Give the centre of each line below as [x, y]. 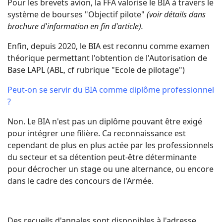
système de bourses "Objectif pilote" [77, 14]
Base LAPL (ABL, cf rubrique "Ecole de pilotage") [96, 70]
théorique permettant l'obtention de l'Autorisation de [107, 58]
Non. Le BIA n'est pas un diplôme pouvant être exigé [105, 121]
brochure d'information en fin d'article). [75, 26]
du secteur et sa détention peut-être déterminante [103, 157]
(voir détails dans [176, 14]
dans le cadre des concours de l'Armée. [81, 181]
